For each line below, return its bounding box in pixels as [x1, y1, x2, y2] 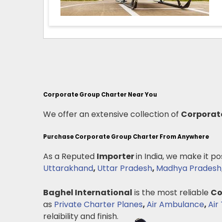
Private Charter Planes [54, 199, 143, 210]
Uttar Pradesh [97, 163, 152, 174]
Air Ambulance [147, 199, 204, 210]
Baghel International [43, 187, 132, 198]
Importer [97, 151, 136, 162]
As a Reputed [43, 151, 97, 162]
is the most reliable [132, 187, 211, 198]
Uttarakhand [43, 163, 93, 174]
